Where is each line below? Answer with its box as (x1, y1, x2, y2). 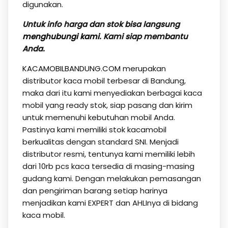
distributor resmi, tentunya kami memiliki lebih (22, 148, 195, 159)
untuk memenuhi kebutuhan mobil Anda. (22, 111, 175, 123)
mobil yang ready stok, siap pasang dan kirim (22, 99, 192, 110)
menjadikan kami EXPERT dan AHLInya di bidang (22, 197, 198, 208)
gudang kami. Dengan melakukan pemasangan (22, 173, 201, 184)
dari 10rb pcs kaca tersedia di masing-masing (22, 160, 194, 172)
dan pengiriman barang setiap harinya (22, 185, 167, 196)
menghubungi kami (22, 31, 99, 42)
